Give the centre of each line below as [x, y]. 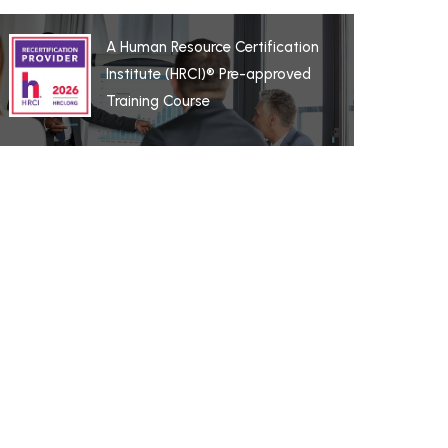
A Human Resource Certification [212, 47]
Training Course [158, 101]
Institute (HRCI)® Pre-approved [208, 74]
